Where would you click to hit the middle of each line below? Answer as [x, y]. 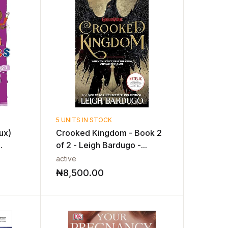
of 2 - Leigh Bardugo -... [102, 145]
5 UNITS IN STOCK [84, 120]
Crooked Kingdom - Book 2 [109, 133]
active [66, 159]
